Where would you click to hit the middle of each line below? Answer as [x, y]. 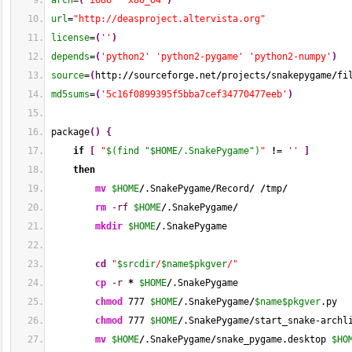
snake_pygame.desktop [274, 339]
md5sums [70, 94]
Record [233, 189]
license [70, 38]
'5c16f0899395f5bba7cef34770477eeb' [194, 94]
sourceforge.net [175, 75]
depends [70, 57]
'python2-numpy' [290, 57]
